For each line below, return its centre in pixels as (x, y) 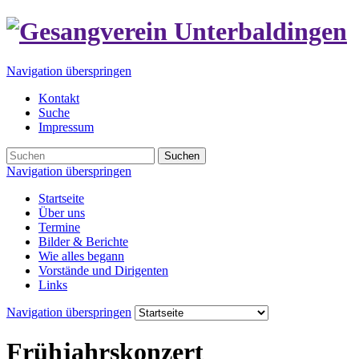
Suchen (182, 155)
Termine (59, 227)
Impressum (66, 127)
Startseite (61, 198)
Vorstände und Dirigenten (103, 270)
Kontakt (59, 98)
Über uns (62, 212)
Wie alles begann (81, 256)
